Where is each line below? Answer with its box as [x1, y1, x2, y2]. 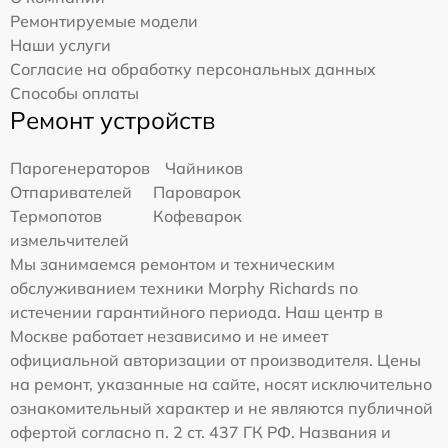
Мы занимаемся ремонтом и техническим [10, 253, 335, 274]
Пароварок [153, 181, 242, 202]
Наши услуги [10, 34, 111, 55]
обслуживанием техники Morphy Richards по [10, 277, 358, 298]
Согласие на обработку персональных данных [10, 58, 376, 79]
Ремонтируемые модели [10, 10, 198, 31]
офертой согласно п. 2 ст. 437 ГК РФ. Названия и [10, 421, 391, 442]
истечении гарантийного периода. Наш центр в [10, 301, 383, 322]
